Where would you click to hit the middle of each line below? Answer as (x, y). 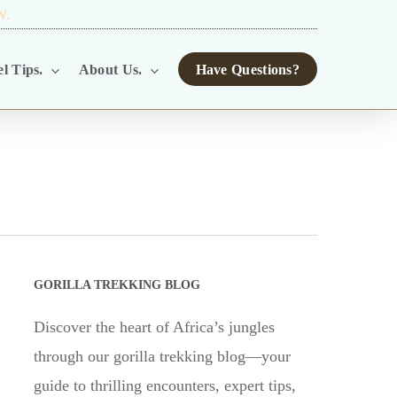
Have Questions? (247, 69)
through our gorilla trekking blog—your (162, 356)
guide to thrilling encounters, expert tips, (164, 385)
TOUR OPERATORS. (249, 15)
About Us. (110, 69)
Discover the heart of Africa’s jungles (154, 327)
